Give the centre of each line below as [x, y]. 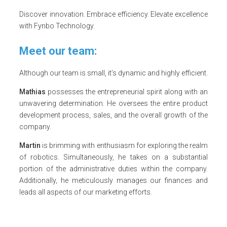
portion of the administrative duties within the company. [113, 168]
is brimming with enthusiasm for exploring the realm [124, 145]
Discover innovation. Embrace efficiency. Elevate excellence [113, 14]
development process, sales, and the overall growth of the [113, 115]
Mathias [32, 91]
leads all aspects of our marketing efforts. [86, 192]
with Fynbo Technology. [57, 26]
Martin [30, 145]
